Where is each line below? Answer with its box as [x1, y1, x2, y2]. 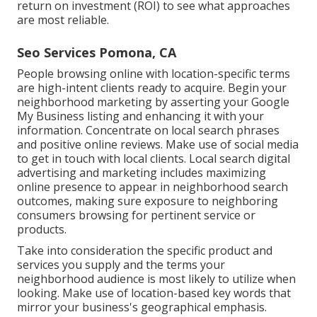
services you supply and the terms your [17, 257, 225, 273]
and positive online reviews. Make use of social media [17, 137, 299, 153]
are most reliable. [17, 12, 109, 28]
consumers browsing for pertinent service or [17, 207, 255, 224]
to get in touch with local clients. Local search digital [17, 151, 290, 167]
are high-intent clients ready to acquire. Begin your [17, 80, 287, 96]
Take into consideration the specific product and [17, 243, 272, 259]
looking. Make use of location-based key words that [17, 285, 291, 301]
